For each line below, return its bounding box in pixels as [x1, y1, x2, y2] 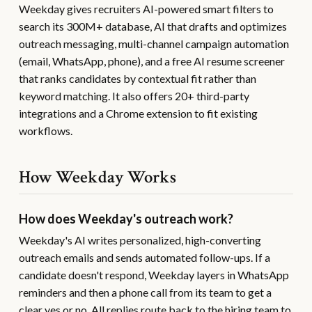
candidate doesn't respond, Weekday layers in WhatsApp [18, 268, 289, 281]
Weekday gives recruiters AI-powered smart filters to [18, 2, 274, 15]
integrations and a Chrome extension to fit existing [18, 107, 258, 120]
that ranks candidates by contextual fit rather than [18, 72, 256, 85]
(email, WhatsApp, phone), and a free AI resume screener [18, 54, 285, 68]
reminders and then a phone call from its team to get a [18, 286, 272, 299]
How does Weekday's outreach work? [18, 211, 233, 226]
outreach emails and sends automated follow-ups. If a [18, 251, 270, 264]
